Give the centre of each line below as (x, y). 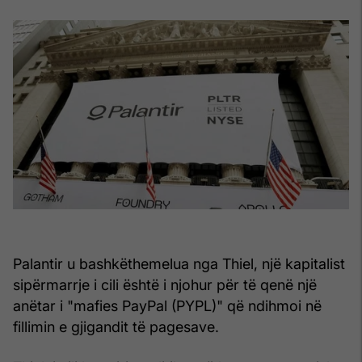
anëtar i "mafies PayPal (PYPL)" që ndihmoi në (167, 305)
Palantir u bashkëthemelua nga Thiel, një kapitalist (179, 263)
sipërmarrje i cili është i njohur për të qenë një (165, 284)
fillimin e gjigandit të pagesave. (116, 326)
